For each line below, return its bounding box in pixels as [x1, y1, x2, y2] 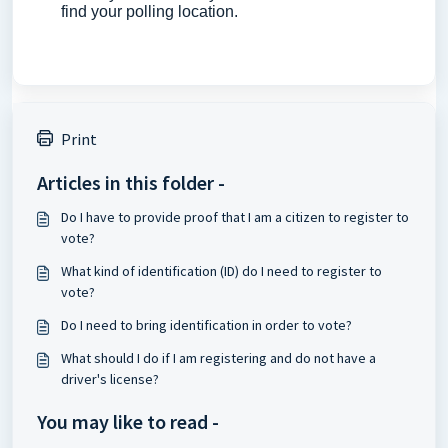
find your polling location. [61, 3, 238, 20]
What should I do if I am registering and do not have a [61, 349, 376, 367]
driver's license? [61, 370, 159, 388]
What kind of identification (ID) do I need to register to [61, 262, 382, 280]
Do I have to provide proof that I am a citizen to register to [61, 208, 409, 226]
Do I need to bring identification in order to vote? [61, 316, 352, 334]
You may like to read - [37, 409, 219, 434]
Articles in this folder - [37, 170, 225, 195]
